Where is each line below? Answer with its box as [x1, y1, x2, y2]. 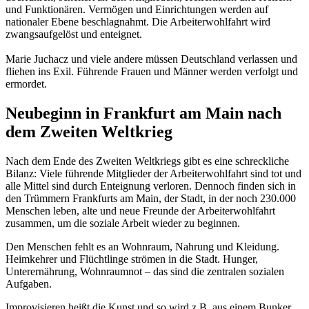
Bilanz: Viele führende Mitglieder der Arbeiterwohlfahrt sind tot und [6, 168, 301, 180]
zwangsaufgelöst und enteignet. [6, 28, 142, 41]
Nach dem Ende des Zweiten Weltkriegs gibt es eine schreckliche [6, 155, 289, 168]
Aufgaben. [6, 278, 52, 290]
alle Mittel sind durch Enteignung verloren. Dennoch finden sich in [6, 180, 296, 192]
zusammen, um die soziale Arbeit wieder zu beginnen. [6, 217, 240, 230]
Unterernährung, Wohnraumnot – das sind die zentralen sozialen [6, 266, 284, 278]
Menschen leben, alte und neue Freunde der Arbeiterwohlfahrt [6, 205, 275, 217]
